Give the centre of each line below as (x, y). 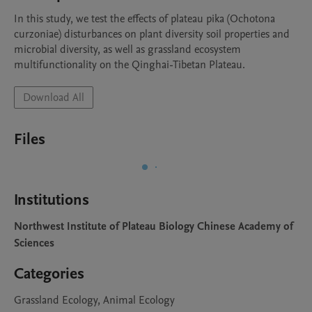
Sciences (34, 243)
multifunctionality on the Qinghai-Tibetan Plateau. (130, 65)
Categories (49, 274)
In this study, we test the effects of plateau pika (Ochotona (145, 19)
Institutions (52, 200)
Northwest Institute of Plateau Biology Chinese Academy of (154, 226)
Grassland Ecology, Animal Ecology (94, 300)
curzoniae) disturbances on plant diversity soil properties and (152, 34)
